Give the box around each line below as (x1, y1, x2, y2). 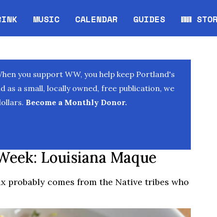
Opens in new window (75, 18, 177, 31)
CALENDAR (75, 12, 118, 25)
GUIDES (133, 12, 166, 25)
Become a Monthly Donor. (24, 97, 127, 107)
